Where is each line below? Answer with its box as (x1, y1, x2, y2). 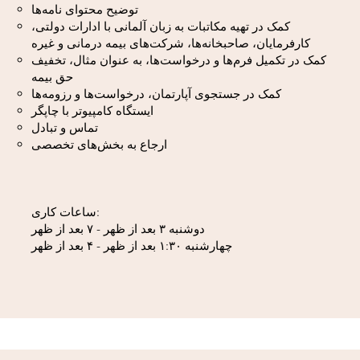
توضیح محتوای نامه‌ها (31, 2, 138, 17)
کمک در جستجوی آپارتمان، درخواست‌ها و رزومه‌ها (31, 86, 281, 101)
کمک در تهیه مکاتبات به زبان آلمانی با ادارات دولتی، (31, 18, 290, 34)
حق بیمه (31, 69, 73, 84)
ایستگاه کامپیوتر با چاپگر (31, 103, 153, 118)
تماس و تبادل (31, 120, 98, 135)
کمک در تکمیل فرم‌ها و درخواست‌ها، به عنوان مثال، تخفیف (31, 52, 326, 67)
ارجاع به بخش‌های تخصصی (31, 137, 167, 152)
